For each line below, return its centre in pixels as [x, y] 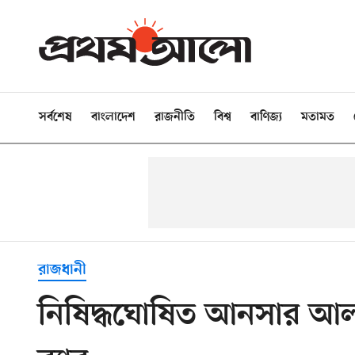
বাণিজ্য [266, 117]
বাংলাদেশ [113, 117]
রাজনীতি [175, 117]
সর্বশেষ [55, 117]
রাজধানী [62, 270]
